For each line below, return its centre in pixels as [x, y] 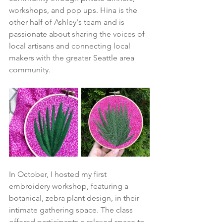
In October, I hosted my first [59, 174]
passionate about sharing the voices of [78, 34]
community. [30, 69]
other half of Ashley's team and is [68, 22]
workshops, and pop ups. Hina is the [74, 10]
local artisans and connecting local [71, 46]
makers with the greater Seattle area [73, 57]
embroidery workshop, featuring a [70, 186]
